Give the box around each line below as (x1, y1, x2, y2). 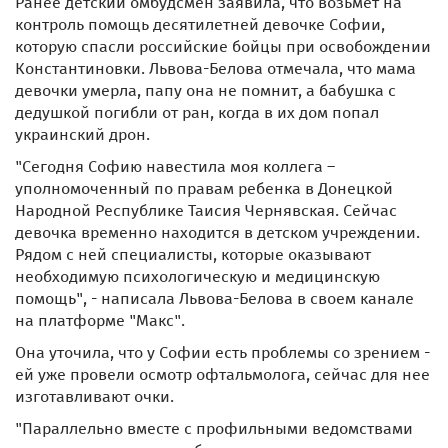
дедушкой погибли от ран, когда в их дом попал (15, 102, 379, 122)
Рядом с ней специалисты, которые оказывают (15, 244, 371, 264)
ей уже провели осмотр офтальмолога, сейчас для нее (15, 364, 430, 384)
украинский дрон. (15, 124, 150, 144)
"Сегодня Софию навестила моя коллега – (15, 156, 335, 176)
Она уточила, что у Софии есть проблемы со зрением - (15, 342, 430, 362)
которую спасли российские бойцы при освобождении (15, 36, 431, 56)
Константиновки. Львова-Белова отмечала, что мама (15, 58, 416, 78)
